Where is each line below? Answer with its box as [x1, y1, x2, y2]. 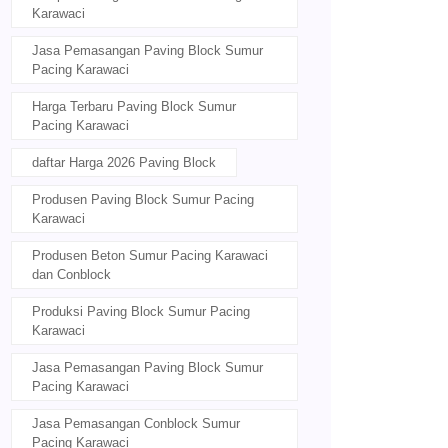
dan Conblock [32, 267, 111, 283]
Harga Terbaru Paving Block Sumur [32, 99, 236, 115]
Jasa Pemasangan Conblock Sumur [32, 416, 240, 432]
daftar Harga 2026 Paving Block [32, 155, 216, 171]
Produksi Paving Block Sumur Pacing [32, 304, 250, 320]
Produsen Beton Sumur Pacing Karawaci [32, 248, 268, 264]
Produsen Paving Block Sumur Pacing [32, 192, 254, 208]
